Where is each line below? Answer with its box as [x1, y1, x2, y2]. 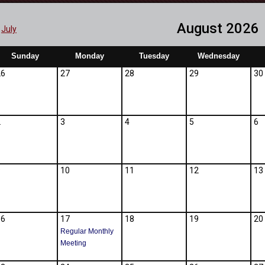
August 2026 [176, 20, 259, 37]
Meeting [60, 239, 86, 248]
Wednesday [198, 51, 240, 61]
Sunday [11, 51, 39, 61]
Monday [75, 51, 104, 61]
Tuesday [139, 51, 169, 61]
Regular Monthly [60, 227, 114, 236]
